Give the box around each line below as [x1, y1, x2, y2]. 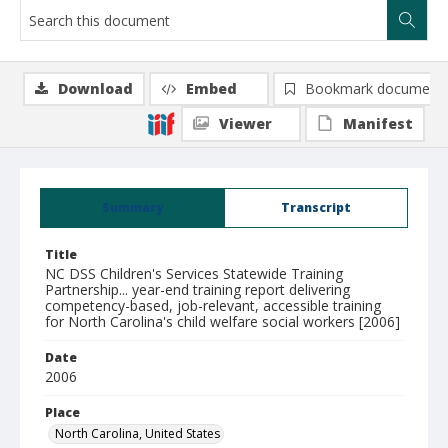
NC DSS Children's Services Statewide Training [45, 264, 343, 283]
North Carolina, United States [55, 425, 220, 442]
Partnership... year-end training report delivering [45, 280, 350, 299]
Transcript [281, 199, 351, 216]
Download [58, 79, 133, 98]
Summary [102, 199, 163, 216]
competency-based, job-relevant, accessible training [45, 296, 381, 315]
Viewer [219, 114, 272, 133]
